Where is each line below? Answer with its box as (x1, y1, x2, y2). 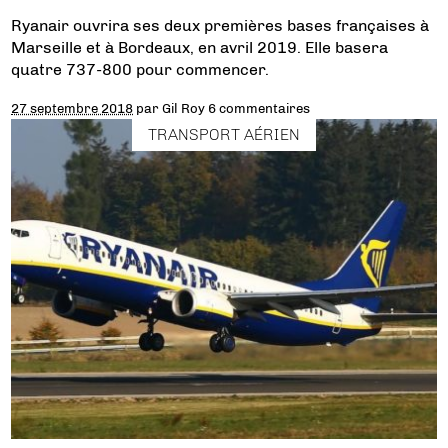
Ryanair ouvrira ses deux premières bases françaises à (11, 16, 430, 35)
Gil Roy (162, 100, 206, 116)
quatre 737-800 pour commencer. (11, 60, 270, 79)
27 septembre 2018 (11, 100, 134, 116)
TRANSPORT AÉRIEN (148, 124, 300, 144)
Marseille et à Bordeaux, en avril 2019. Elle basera (11, 38, 389, 57)
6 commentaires (208, 100, 311, 116)
